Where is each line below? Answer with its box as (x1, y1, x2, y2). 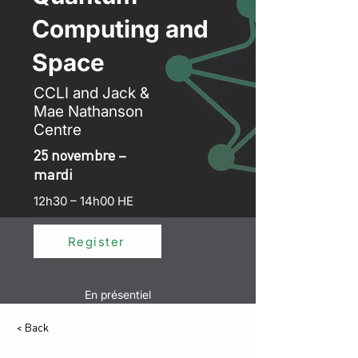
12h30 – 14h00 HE (34, 193, 133, 209)
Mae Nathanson (34, 102, 143, 121)
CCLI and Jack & (34, 84, 149, 102)
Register (67, 233, 125, 249)
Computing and (32, 14, 209, 43)
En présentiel (85, 288, 151, 301)
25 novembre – (34, 149, 126, 164)
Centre (34, 121, 82, 139)
